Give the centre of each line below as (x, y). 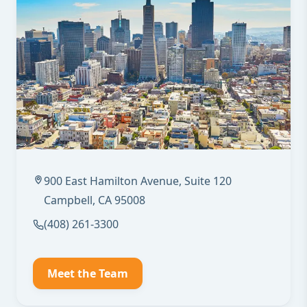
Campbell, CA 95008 (95, 200)
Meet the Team (88, 273)
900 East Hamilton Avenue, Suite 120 (138, 181)
